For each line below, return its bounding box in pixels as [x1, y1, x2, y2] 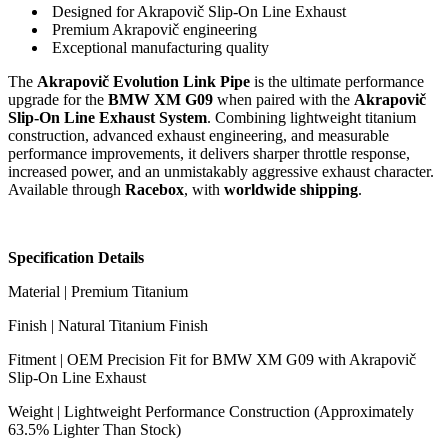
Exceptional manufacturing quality [48, 39, 273, 57]
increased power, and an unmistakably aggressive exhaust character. [8, 163, 434, 181]
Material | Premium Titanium [8, 283, 188, 301]
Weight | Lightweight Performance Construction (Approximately [8, 403, 414, 421]
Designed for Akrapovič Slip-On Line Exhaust [48, 3, 350, 21]
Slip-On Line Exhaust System [8, 109, 207, 127]
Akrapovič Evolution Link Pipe [37, 73, 250, 91]
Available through [8, 181, 125, 199]
